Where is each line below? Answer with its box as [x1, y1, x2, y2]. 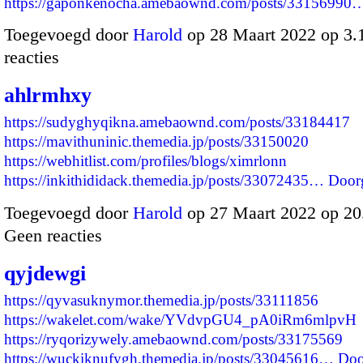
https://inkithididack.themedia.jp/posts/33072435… [4, 172, 324, 190]
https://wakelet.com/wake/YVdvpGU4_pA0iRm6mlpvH [4, 310, 357, 328]
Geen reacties [4, 224, 102, 246]
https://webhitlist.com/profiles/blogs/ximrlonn [4, 152, 287, 170]
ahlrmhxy [4, 83, 92, 108]
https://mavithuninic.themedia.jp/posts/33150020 [4, 133, 309, 151]
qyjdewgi [4, 261, 86, 285]
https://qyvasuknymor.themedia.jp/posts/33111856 [4, 291, 318, 309]
